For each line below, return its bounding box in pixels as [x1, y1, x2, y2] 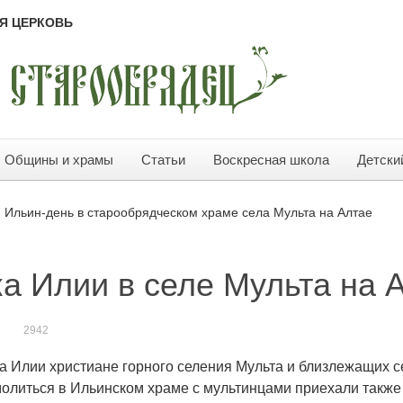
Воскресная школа [213, 152, 329, 167]
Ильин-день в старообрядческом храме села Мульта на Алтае [4, 205, 372, 219]
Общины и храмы [4, 152, 113, 167]
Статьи [141, 152, 185, 167]
